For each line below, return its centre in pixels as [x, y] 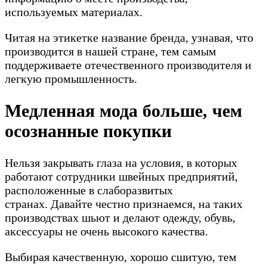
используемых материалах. [74, 12]
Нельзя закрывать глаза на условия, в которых [121, 163]
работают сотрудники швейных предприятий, [121, 177]
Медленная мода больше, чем [123, 111]
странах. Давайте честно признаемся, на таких [124, 204]
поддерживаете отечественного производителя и [128, 65]
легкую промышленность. [71, 79]
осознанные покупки [88, 131]
